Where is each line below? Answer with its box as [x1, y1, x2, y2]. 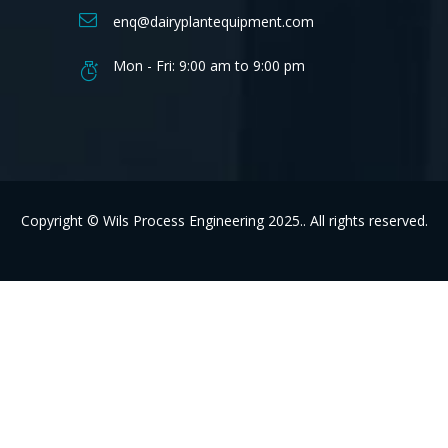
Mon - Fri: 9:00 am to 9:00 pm [113, 56, 305, 76]
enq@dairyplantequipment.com [113, 12, 314, 32]
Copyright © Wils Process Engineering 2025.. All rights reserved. [20, 211, 428, 231]
